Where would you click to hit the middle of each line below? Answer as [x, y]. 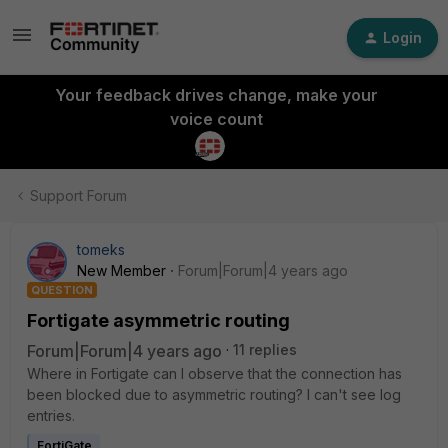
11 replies [265, 349]
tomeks [101, 249]
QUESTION [62, 290]
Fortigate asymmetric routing [158, 320]
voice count [216, 119]
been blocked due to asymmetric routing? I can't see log [214, 394]
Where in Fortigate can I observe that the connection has [214, 373]
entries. [51, 415]
